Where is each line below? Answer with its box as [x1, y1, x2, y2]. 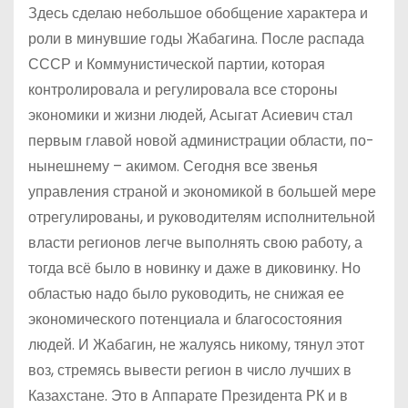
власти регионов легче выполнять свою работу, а [28, 231, 362, 253]
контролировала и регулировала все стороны [28, 78, 338, 100]
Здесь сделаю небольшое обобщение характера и [28, 2, 368, 24]
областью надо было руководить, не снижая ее [28, 282, 344, 304]
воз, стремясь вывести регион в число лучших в [28, 359, 352, 381]
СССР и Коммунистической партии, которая [28, 53, 325, 75]
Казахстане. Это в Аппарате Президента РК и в [28, 384, 348, 406]
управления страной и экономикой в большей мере [28, 180, 376, 202]
